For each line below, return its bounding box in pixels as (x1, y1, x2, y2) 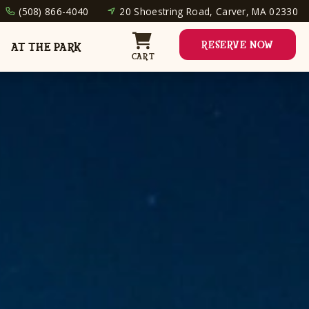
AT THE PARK (10, 39, 82, 55)
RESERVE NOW (201, 38, 274, 53)
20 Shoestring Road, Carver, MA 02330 (119, 4, 298, 18)
